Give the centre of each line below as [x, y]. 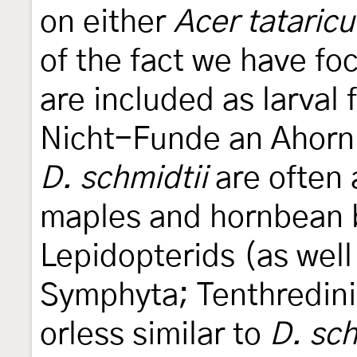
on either [107, 22]
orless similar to [155, 335]
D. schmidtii [124, 178]
